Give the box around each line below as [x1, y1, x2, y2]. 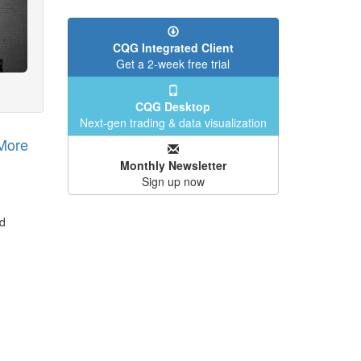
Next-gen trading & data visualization [79, 114, 267, 131]
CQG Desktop [135, 98, 211, 114]
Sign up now [141, 173, 205, 189]
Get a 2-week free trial [116, 56, 230, 72]
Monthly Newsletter [119, 157, 226, 173]
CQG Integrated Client [112, 39, 234, 56]
